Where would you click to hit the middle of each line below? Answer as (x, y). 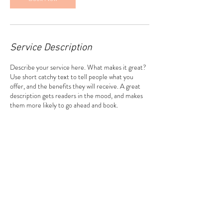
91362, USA (27, 178)
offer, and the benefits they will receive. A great (75, 86)
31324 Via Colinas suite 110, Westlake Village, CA (79, 169)
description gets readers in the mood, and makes (76, 96)
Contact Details (41, 149)
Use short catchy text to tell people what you (72, 77)
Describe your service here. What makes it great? (78, 67)
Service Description (51, 48)
